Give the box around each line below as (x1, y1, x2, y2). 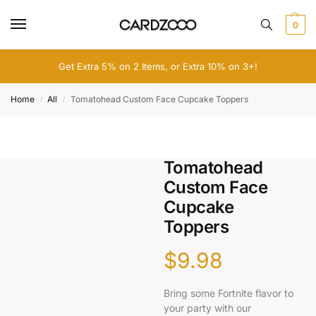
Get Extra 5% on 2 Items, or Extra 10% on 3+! (59, 61, 257, 72)
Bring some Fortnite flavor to (163, 286, 293, 299)
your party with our (163, 301, 251, 314)
